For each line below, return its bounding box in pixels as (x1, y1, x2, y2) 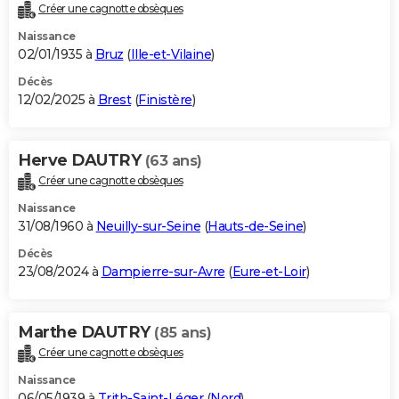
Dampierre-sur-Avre (101, 264, 225, 281)
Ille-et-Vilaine (130, 46, 211, 63)
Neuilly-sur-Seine (95, 218, 200, 235)
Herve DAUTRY (18, 151, 145, 171)
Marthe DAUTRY (18, 322, 154, 343)
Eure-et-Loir (232, 264, 306, 281)
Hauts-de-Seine (208, 218, 303, 235)
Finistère (138, 92, 192, 109)
